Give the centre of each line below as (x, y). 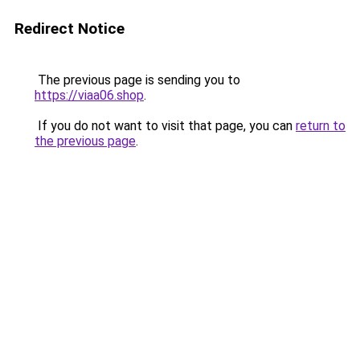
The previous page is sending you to (137, 80)
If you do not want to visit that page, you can (165, 126)
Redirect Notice (70, 29)
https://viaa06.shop (89, 95)
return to (321, 126)
